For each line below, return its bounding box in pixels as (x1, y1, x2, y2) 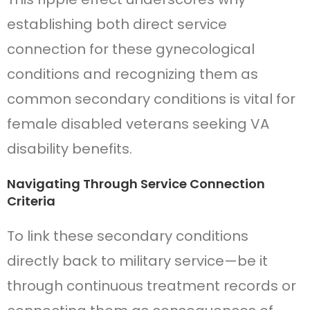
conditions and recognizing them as (7, 64, 258, 84)
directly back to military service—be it (7, 251, 268, 271)
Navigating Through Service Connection (7, 175, 265, 193)
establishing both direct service (7, 15, 227, 35)
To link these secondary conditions (7, 226, 248, 246)
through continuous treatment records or (7, 276, 296, 296)
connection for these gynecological (7, 39, 255, 60)
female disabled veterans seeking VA (7, 114, 269, 134)
